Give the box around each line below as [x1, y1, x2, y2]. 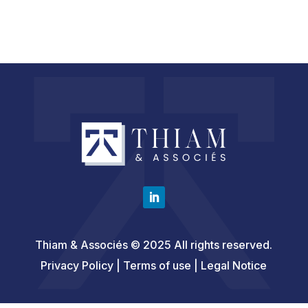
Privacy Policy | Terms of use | [41, 258, 201, 272]
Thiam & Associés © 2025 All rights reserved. [35, 237, 273, 252]
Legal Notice [201, 258, 267, 272]
